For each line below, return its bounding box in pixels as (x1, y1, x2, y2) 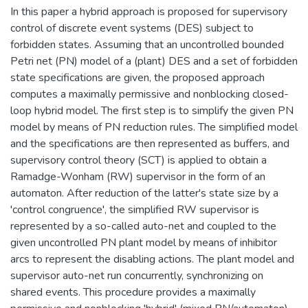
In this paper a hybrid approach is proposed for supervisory (10, 3, 287, 19)
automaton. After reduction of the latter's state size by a (10, 185, 278, 201)
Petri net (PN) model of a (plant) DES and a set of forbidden (10, 53, 298, 69)
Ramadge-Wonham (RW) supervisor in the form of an (10, 168, 265, 184)
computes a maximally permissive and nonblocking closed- (10, 86, 289, 102)
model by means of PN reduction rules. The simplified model (10, 119, 298, 135)
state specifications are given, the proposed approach (10, 69, 265, 85)
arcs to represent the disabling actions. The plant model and (10, 251, 294, 267)
